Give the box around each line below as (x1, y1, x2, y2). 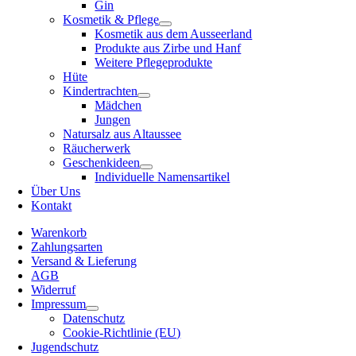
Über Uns (31, 184, 81, 198)
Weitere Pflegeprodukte (95, 55, 213, 69)
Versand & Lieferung (31, 253, 137, 268)
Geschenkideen (63, 155, 141, 169)
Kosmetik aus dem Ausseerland (95, 26, 253, 41)
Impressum (31, 296, 87, 311)
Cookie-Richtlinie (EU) (63, 325, 181, 339)
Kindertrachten (63, 83, 138, 98)
